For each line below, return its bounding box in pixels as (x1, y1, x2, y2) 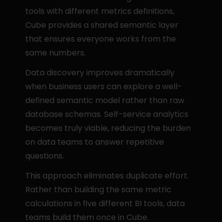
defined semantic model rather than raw (25, 95, 185, 106)
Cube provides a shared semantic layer (25, 19, 179, 31)
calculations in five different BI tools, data (25, 198, 185, 209)
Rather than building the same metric (25, 184, 172, 195)
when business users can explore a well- (25, 81, 182, 92)
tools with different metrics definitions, (25, 5, 175, 17)
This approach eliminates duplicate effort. (25, 170, 189, 181)
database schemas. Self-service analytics (25, 109, 189, 120)
